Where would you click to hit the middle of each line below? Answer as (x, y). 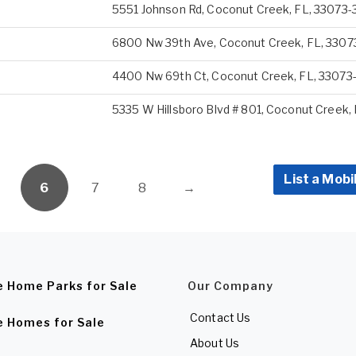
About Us (215, 343)
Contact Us (221, 317)
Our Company (230, 286)
